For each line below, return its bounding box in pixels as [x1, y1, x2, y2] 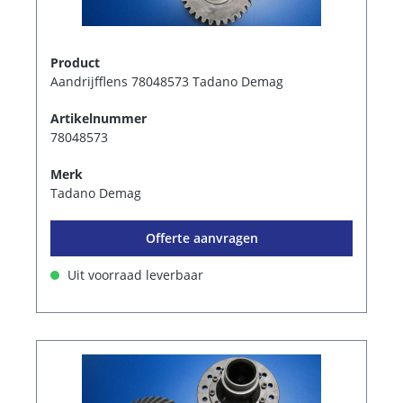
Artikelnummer [50, 109, 147, 127]
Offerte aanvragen [145, 228, 258, 246]
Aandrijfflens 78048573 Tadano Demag [50, 72, 283, 90]
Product [50, 53, 100, 71]
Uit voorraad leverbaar [64, 265, 203, 283]
